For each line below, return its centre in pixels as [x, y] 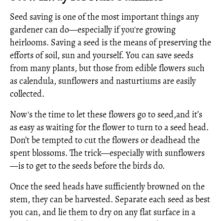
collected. [27, 93]
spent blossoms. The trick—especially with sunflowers [107, 153]
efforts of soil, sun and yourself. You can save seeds [102, 55]
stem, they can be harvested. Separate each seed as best [110, 199]
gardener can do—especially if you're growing [93, 29]
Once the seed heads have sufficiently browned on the [107, 186]
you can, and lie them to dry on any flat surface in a [103, 212]
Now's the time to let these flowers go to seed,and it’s [106, 114]
